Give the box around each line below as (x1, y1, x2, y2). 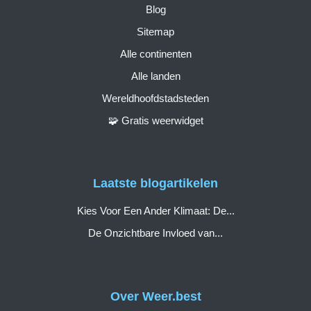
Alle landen (131, 69, 180, 82)
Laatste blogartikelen (93, 176, 218, 191)
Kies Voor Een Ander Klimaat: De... (76, 205, 235, 217)
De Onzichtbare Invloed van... (88, 227, 223, 239)
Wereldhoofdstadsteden (102, 92, 209, 104)
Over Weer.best (110, 289, 201, 303)
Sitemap (137, 25, 174, 37)
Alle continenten (119, 47, 192, 60)
